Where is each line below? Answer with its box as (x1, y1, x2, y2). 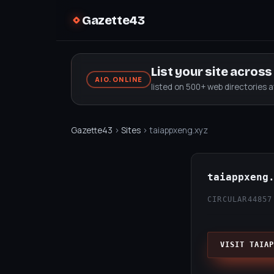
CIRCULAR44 (207, 195, 257, 204)
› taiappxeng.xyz (141, 125, 208, 136)
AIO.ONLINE (94, 75, 143, 84)
